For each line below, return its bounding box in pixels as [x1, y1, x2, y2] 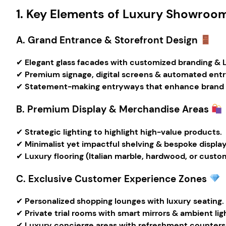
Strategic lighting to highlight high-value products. [25, 126, 222, 137]
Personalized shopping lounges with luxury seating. [25, 196, 224, 207]
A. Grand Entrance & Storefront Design [16, 33, 198, 46]
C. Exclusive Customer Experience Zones [16, 172, 207, 185]
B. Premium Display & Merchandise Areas [16, 103, 209, 116]
